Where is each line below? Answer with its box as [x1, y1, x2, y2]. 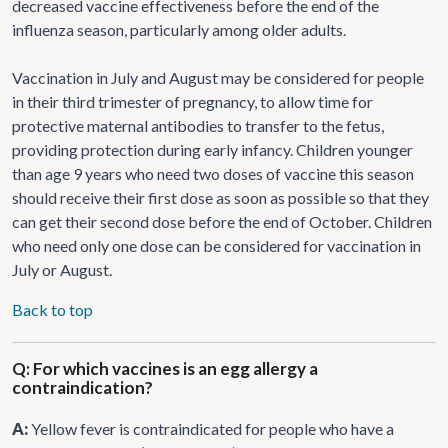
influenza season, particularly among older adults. [12, 19, 346, 39]
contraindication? [12, 376, 153, 398]
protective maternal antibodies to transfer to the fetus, [12, 115, 384, 135]
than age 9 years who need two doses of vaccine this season [12, 163, 414, 183]
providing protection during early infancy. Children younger [12, 139, 413, 159]
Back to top [12, 299, 93, 319]
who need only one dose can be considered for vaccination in [12, 235, 421, 255]
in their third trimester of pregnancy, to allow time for [12, 91, 373, 111]
